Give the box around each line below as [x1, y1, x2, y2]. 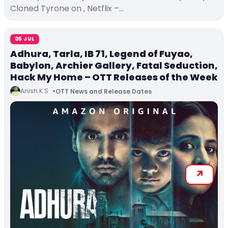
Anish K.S [20, 87, 48, 96]
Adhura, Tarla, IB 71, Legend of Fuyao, [10, 47, 193, 61]
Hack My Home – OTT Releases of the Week [10, 71, 218, 84]
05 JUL [15, 35, 35, 43]
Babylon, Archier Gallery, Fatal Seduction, [10, 59, 218, 72]
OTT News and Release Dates [55, 87, 152, 96]
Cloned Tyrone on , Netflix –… [10, 3, 124, 15]
